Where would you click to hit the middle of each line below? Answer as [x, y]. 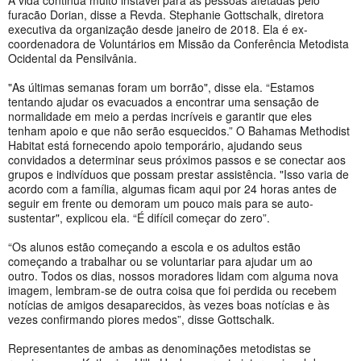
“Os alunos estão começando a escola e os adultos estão [154, 246]
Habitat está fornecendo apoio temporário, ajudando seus [155, 145]
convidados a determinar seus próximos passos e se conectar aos [177, 159]
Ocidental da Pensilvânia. [73, 58]
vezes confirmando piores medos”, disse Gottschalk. [141, 319]
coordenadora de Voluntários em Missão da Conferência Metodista [178, 43]
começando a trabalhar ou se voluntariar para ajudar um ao [160, 261]
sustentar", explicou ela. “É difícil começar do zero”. [139, 217]
